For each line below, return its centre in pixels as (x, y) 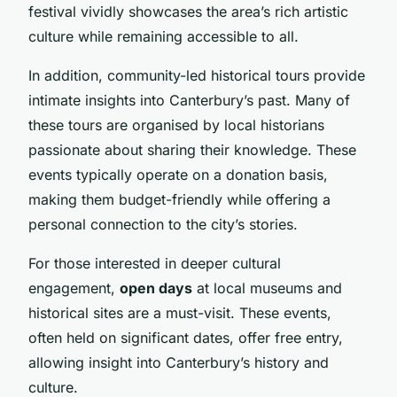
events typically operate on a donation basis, (178, 174)
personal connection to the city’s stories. (163, 224)
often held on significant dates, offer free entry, (186, 337)
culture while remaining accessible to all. (163, 36)
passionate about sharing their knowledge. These (192, 149)
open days (156, 288)
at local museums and (267, 288)
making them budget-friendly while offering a (179, 199)
